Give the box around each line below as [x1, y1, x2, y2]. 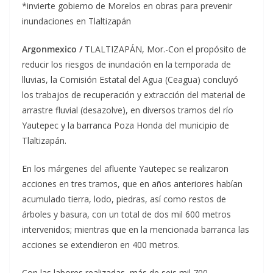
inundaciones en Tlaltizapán [22, 15, 131, 27]
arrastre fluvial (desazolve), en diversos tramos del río [22, 104, 233, 116]
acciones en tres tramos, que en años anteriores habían [22, 178, 243, 190]
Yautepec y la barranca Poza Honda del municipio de [22, 119, 229, 132]
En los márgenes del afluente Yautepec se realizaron [22, 163, 229, 175]
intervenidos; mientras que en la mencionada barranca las [22, 224, 249, 236]
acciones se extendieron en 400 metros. [22, 239, 180, 251]
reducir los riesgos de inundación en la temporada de [22, 58, 231, 71]
